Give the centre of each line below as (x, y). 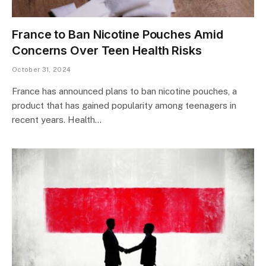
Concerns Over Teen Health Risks (107, 50)
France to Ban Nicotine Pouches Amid (118, 34)
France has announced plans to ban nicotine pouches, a (124, 91)
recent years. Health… (57, 119)
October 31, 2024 (42, 69)
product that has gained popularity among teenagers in (124, 105)
